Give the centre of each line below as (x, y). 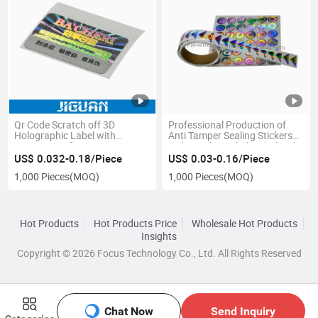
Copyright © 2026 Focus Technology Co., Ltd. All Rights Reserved (159, 253)
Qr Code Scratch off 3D (65, 125)
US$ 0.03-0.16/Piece (219, 159)
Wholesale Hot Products (244, 223)
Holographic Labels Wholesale (234, 147)
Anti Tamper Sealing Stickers (230, 136)
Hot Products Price (135, 223)
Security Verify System (64, 147)
